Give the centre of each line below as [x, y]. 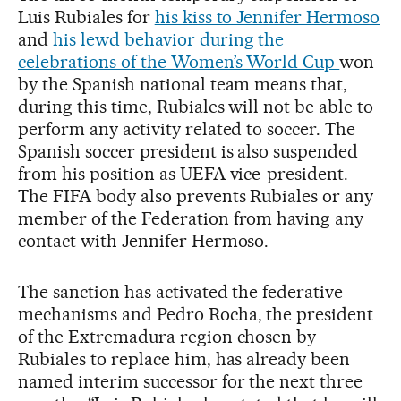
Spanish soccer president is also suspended [188, 152]
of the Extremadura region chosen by [167, 337]
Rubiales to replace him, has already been [184, 359]
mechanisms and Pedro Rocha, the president [196, 315]
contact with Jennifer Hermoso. [144, 241]
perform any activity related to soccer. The [187, 129]
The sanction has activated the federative [181, 292]
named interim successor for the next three [191, 382]
